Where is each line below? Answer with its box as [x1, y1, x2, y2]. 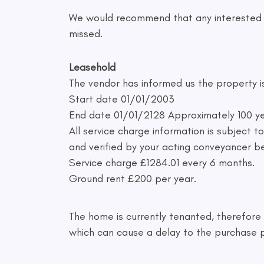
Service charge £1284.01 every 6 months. [69, 156, 255, 169]
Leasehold [69, 60, 115, 74]
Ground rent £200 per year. [69, 171, 196, 185]
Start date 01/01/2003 [69, 92, 174, 105]
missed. [69, 27, 103, 40]
